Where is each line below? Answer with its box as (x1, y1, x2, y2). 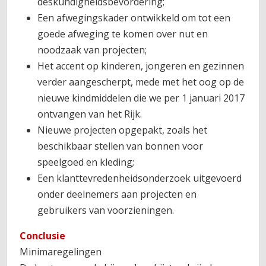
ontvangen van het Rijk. (37, 107, 142, 121)
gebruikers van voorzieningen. (37, 203, 175, 217)
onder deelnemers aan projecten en (37, 187, 197, 201)
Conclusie (20, 229, 66, 242)
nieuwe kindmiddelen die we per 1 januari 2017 (37, 91, 245, 104)
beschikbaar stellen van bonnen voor (37, 139, 204, 153)
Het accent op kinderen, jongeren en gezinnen (37, 59, 245, 72)
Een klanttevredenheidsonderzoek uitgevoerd (37, 171, 242, 185)
